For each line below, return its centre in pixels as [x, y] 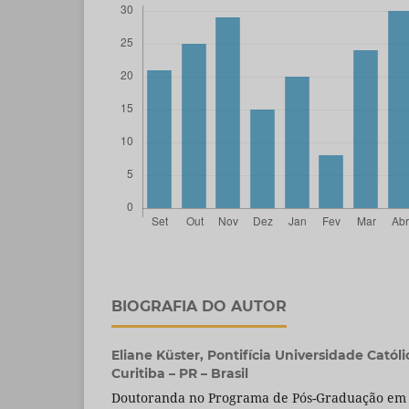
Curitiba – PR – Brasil [180, 374]
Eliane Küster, [159, 356]
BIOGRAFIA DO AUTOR [199, 307]
